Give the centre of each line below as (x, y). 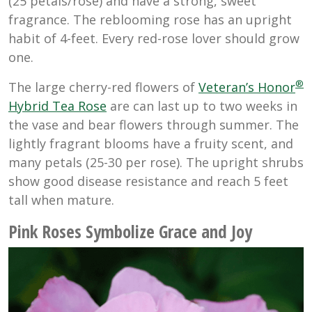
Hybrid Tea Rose (57, 106)
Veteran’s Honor (247, 87)
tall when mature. (61, 200)
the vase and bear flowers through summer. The (154, 124)
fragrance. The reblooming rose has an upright (150, 19)
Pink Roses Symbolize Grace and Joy (130, 231)
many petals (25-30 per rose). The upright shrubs (156, 162)
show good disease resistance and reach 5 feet (148, 181)
